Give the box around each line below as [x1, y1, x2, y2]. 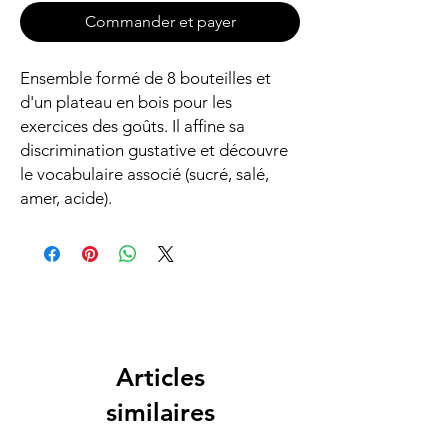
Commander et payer [84, 12, 236, 31]
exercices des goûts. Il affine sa [20, 116, 245, 136]
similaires [105, 397, 215, 427]
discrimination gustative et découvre [20, 140, 288, 160]
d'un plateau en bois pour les [20, 92, 232, 112]
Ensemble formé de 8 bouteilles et [20, 68, 271, 88]
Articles [115, 362, 205, 392]
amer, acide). [20, 188, 112, 208]
